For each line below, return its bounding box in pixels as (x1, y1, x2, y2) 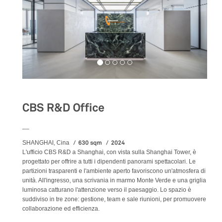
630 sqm (78, 138, 102, 147)
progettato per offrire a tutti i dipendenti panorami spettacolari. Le (22, 158, 196, 165)
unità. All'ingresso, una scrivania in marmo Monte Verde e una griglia (22, 176, 206, 184)
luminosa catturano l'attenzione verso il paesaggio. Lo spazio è (22, 186, 191, 193)
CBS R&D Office (22, 100, 105, 115)
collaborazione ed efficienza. (22, 205, 100, 212)
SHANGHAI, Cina (22, 139, 69, 146)
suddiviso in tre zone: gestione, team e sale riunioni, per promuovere (22, 195, 206, 203)
